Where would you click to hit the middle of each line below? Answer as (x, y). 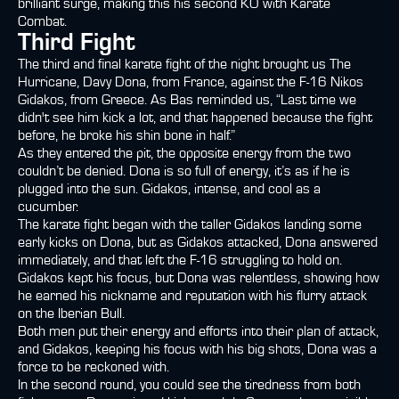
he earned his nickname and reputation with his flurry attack (192, 296)
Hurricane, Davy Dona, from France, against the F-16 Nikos (191, 82)
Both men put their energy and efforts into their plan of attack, (198, 331)
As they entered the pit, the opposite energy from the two (184, 153)
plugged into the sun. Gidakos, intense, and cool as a (169, 189)
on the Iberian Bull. (71, 313)
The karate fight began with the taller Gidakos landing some (190, 224)
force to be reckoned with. (94, 367)
